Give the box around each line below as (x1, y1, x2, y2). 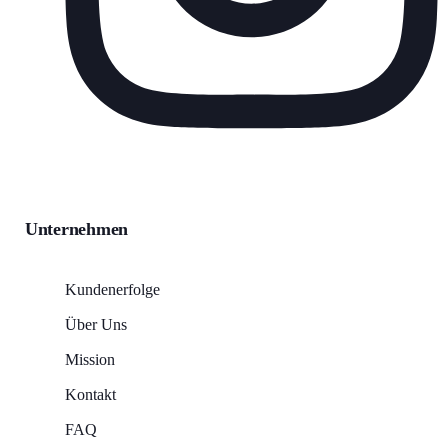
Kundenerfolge (65, 280, 160, 298)
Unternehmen (25, 218, 129, 239)
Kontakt (65, 385, 116, 403)
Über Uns (65, 315, 127, 333)
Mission (65, 350, 115, 368)
